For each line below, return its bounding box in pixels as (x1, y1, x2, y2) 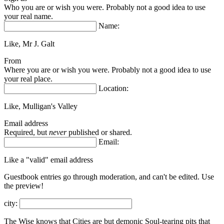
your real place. (4, 74, 52, 83)
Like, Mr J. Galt (4, 39, 54, 48)
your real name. (4, 12, 53, 21)
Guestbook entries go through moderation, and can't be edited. (4, 172, 201, 181)
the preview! (4, 181, 43, 190)
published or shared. (66, 128, 132, 137)
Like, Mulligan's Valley (4, 102, 77, 111)
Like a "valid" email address (4, 155, 93, 164)
